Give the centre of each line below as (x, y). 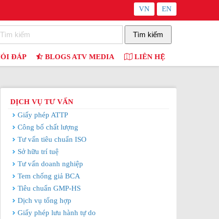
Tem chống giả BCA (49, 176)
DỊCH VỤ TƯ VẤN (42, 102)
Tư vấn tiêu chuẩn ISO (52, 139)
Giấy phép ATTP (43, 115)
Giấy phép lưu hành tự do (57, 213)
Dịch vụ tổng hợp (44, 200)
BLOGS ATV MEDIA (79, 57)
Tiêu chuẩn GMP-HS (49, 188)
